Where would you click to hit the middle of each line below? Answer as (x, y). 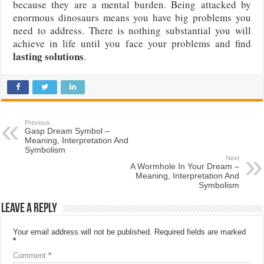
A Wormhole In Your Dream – (184, 166)
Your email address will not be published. (83, 232)
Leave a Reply (29, 209)
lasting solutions (49, 56)
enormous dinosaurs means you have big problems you (132, 17)
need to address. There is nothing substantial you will (132, 30)
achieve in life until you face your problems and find (132, 43)
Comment (31, 255)
